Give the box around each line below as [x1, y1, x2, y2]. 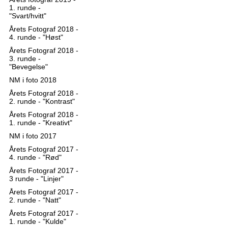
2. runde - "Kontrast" [9, 97, 75, 105]
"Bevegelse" [9, 63, 48, 71]
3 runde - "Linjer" [9, 175, 64, 183]
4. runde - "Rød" [9, 153, 62, 161]
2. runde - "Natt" [9, 196, 61, 204]
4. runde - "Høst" [9, 33, 63, 41]
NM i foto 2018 [9, 76, 56, 84]
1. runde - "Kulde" [9, 217, 66, 225]
